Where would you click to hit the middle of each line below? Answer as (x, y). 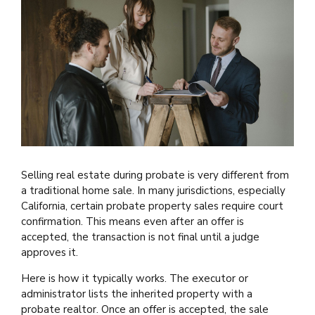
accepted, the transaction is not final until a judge (140, 237)
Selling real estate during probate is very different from (155, 175)
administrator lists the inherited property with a (137, 294)
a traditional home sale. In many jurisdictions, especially (153, 190)
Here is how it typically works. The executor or (135, 278)
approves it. (50, 252)
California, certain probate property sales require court (152, 206)
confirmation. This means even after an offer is (133, 221)
